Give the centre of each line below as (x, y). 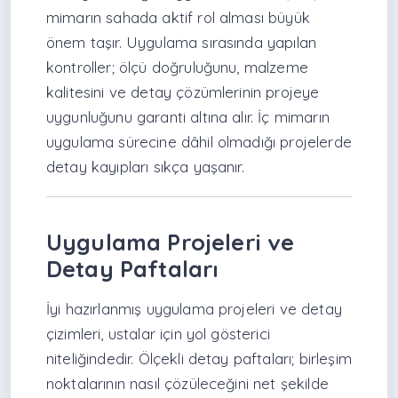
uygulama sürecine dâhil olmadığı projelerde (199, 141)
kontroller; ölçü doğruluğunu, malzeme (177, 67)
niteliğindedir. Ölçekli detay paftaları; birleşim (199, 359)
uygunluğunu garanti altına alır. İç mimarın (188, 116)
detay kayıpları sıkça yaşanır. (145, 166)
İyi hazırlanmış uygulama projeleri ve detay (194, 309)
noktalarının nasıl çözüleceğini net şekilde (187, 384)
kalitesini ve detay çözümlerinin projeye (183, 92)
